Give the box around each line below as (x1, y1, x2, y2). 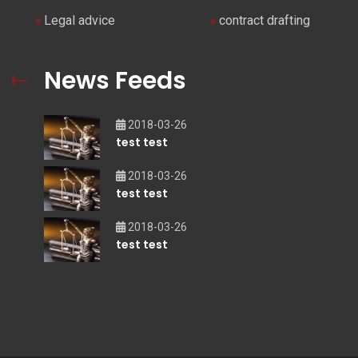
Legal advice (44, 13, 115, 28)
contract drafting (219, 13, 310, 28)
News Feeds (44, 64, 186, 97)
